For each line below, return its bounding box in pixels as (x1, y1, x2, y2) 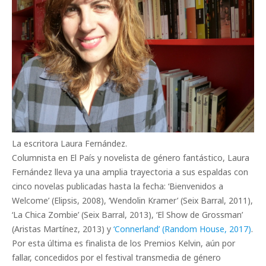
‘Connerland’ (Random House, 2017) (113, 223, 251, 235)
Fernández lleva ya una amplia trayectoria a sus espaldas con (12, 166, 248, 178)
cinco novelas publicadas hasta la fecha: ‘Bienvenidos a (12, 180, 223, 192)
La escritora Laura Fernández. (12, 137, 127, 149)
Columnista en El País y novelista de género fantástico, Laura (12, 151, 249, 163)
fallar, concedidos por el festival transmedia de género (12, 251, 221, 263)
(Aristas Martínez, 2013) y (12, 223, 113, 235)
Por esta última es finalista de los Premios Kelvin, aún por (12, 237, 235, 249)
